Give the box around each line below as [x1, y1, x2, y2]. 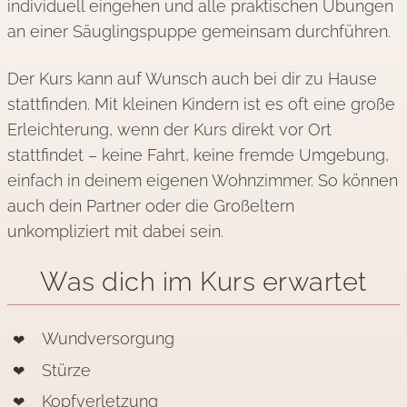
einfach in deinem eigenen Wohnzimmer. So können [7, 171, 398, 191]
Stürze [42, 360, 92, 380]
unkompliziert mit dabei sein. [7, 222, 223, 242]
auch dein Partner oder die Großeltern [7, 196, 294, 216]
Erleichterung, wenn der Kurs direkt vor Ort [7, 120, 332, 140]
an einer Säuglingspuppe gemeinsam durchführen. [7, 22, 391, 42]
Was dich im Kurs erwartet [40, 266, 367, 298]
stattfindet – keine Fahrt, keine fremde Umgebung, [7, 145, 389, 165]
